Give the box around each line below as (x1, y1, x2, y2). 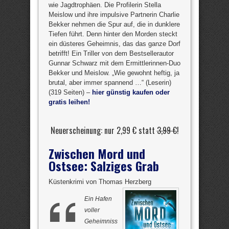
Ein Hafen (84, 195, 112, 202)
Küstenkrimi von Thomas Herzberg (49, 178, 151, 186)
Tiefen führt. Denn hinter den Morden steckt (49, 30, 177, 38)
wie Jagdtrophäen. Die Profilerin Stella (49, 1, 161, 9)
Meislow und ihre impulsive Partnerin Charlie (49, 11, 179, 18)
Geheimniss (84, 218, 118, 225)
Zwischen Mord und (49, 144, 145, 163)
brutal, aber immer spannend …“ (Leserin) (49, 79, 171, 86)
